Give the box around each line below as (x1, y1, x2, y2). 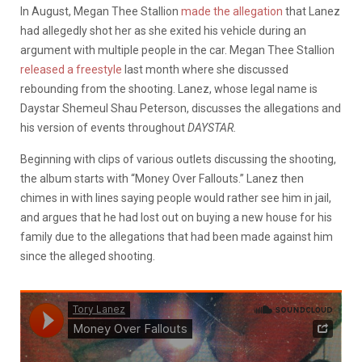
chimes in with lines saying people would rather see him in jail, (20, 191, 331, 204)
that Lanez (283, 4, 340, 18)
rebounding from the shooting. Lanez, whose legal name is (20, 82, 318, 95)
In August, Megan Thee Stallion (20, 4, 181, 18)
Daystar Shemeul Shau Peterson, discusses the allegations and (20, 101, 341, 115)
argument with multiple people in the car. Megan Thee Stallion (20, 43, 335, 57)
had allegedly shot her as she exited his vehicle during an (20, 23, 306, 37)
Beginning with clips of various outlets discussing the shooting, (20, 152, 336, 166)
